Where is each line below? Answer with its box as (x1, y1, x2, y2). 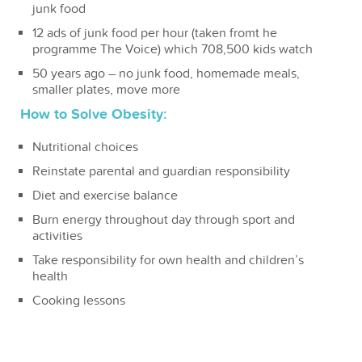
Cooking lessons (32, 293, 125, 309)
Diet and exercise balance (32, 187, 178, 204)
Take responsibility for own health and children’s (32, 252, 304, 269)
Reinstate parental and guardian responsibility (32, 163, 290, 180)
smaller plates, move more (32, 82, 180, 99)
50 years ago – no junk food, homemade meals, (32, 65, 300, 82)
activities (32, 228, 86, 245)
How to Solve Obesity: (20, 106, 167, 124)
